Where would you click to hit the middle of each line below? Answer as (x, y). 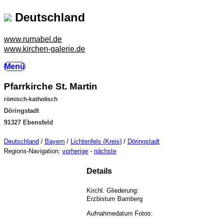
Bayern (55, 142)
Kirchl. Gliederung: (113, 190)
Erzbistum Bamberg (115, 199)
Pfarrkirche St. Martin (51, 86)
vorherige (75, 151)
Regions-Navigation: (33, 151)
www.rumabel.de (33, 39)
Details (99, 171)
